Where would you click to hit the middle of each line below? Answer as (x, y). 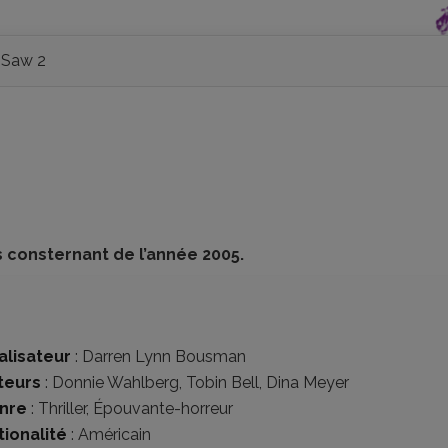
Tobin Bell (222, 382)
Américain (114, 434)
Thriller (62, 408)
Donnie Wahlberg (115, 382)
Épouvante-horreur (163, 408)
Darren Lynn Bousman (164, 356)
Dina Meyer (307, 382)
